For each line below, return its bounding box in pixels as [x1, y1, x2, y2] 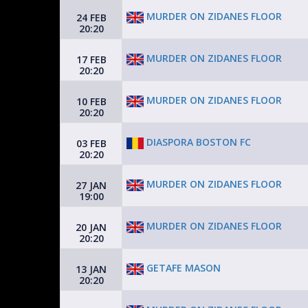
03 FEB [76, 137, 107, 150]
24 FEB [76, 11, 107, 24]
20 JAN [76, 221, 107, 234]
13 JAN [76, 263, 107, 276]
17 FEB [76, 53, 107, 66]
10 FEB [76, 95, 107, 108]
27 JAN [76, 179, 107, 192]
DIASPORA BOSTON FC [144, 135, 251, 149]
